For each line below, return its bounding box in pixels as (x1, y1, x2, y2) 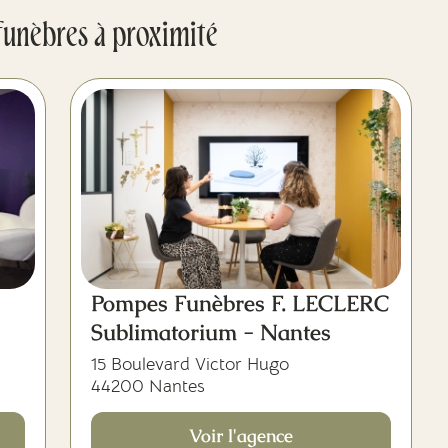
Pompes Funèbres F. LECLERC (91, 289, 389, 318)
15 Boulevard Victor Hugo (91, 353, 289, 375)
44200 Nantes (91, 375, 205, 397)
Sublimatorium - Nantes (91, 318, 331, 347)
